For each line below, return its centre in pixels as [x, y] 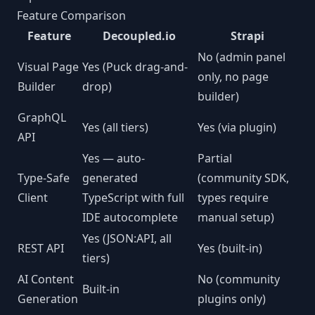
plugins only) [232, 299]
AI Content [46, 279]
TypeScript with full [133, 198]
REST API [41, 248]
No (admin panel [242, 57]
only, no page [233, 77]
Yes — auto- [114, 158]
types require [233, 198]
